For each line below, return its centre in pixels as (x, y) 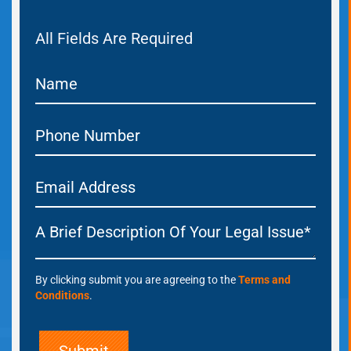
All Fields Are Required (114, 54)
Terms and (264, 295)
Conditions (62, 311)
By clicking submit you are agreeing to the (137, 295)
